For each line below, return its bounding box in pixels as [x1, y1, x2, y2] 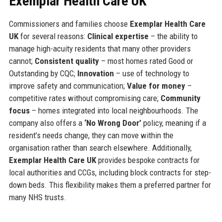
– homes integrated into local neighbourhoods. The [29, 106, 198, 116]
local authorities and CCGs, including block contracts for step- [8, 167, 211, 178]
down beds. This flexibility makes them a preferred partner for [8, 180, 211, 190]
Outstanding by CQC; [8, 68, 77, 79]
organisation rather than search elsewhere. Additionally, [8, 143, 192, 153]
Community [160, 93, 201, 104]
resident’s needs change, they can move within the [8, 130, 173, 141]
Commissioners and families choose [8, 19, 130, 29]
